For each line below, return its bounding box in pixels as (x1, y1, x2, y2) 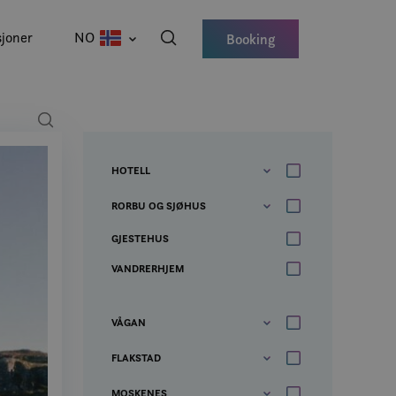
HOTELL (111, 164, 150, 177)
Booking (226, 30, 275, 48)
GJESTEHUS (111, 232, 169, 245)
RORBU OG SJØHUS (111, 199, 206, 212)
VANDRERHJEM (111, 262, 184, 275)
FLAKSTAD (111, 351, 161, 364)
